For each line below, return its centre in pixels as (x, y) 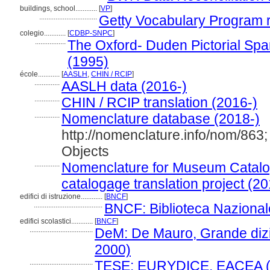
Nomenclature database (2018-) (161, 119)
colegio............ (44, 33)
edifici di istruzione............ (62, 196)
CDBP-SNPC (91, 33)
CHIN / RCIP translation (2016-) (159, 102)
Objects (85, 151)
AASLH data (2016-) (124, 86)
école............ (41, 74)
